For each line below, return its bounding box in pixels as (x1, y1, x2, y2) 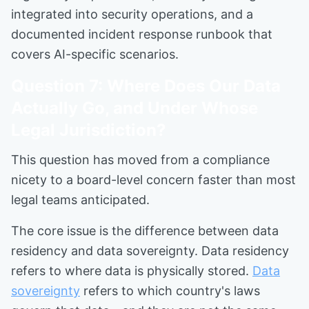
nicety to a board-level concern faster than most (11, 172, 296, 187)
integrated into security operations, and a (11, 7, 253, 21)
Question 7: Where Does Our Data (11, 76, 281, 96)
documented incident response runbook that (11, 27, 272, 41)
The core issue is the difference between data (11, 223, 279, 238)
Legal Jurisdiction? (11, 120, 166, 140)
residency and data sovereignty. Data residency (11, 243, 289, 258)
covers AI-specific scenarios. (11, 47, 179, 61)
